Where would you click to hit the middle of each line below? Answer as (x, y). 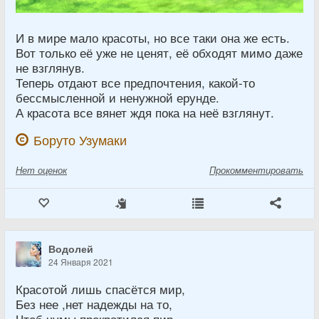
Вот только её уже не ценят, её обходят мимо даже (159, 52)
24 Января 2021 (81, 261)
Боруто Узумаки (80, 140)
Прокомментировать (256, 169)
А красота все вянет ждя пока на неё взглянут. (145, 112)
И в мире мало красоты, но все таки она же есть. (153, 37)
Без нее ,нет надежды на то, (94, 304)
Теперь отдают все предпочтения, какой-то (135, 82)
